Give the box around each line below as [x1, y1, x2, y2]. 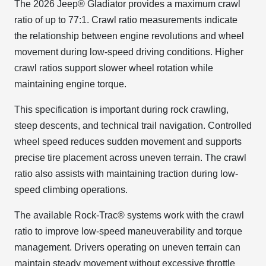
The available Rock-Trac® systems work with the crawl [14, 210, 244, 220]
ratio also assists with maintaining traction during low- [14, 169, 238, 179]
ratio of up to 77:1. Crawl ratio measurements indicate [14, 15, 237, 25]
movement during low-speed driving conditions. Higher [14, 47, 243, 57]
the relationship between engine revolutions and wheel [14, 31, 244, 41]
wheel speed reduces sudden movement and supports [14, 137, 242, 147]
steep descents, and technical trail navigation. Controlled [14, 121, 252, 131]
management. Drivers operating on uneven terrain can [14, 242, 240, 252]
